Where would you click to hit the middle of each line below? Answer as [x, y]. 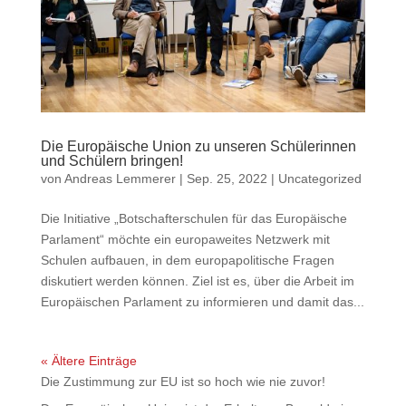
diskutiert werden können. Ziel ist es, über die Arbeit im [197, 281]
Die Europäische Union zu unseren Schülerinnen [198, 147]
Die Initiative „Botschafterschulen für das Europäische [193, 219]
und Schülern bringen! [111, 161]
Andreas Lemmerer [120, 179]
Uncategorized [319, 179]
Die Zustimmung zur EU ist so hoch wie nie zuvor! [183, 382]
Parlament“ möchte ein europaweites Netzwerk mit [185, 240]
